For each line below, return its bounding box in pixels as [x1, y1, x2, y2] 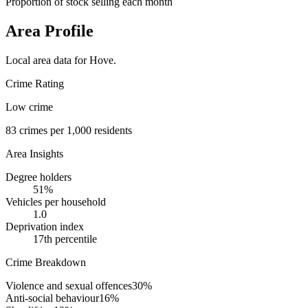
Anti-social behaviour [5, 292, 99, 305]
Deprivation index [5, 221, 84, 233]
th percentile [44, 233, 97, 245]
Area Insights [5, 148, 63, 160]
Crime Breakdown [5, 256, 86, 269]
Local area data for [5, 54, 89, 67]
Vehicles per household [5, 196, 106, 208]
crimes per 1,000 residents [16, 124, 132, 137]
